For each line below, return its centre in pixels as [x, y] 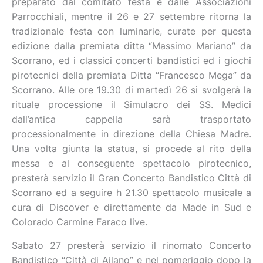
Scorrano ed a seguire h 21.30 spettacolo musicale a [131, 193]
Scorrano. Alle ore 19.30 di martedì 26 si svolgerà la [131, 90]
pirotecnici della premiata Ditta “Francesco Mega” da [131, 75]
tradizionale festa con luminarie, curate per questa [131, 31]
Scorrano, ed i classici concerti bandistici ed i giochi [131, 60]
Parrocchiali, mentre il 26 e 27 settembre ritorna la [131, 16]
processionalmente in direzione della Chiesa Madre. [131, 134]
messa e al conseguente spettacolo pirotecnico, [131, 163]
